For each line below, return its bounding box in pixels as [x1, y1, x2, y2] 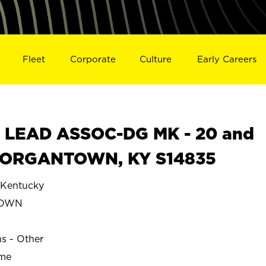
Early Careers [197, 53, 257, 64]
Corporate [69, 53, 116, 64]
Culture [140, 53, 172, 64]
